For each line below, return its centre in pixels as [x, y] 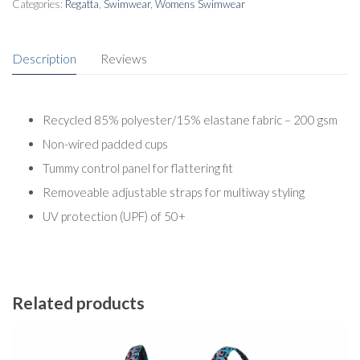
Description [44, 58]
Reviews [124, 58]
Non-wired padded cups [105, 144]
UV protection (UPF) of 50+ [114, 217]
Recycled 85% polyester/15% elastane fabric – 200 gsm [190, 120]
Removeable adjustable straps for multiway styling [173, 192]
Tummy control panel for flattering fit [137, 168]
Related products [78, 302]
